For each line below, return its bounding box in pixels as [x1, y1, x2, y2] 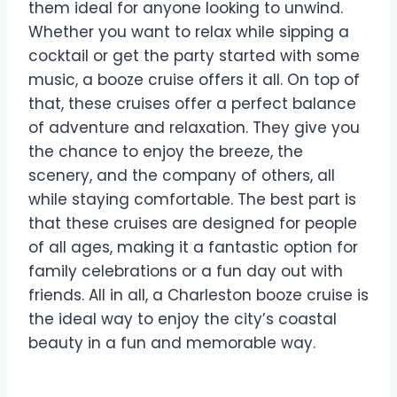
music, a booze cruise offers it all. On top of [28, 68, 360, 90]
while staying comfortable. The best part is [28, 188, 356, 210]
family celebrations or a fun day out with [28, 260, 343, 282]
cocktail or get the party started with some [28, 44, 360, 66]
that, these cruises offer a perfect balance [28, 92, 356, 114]
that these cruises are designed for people [28, 212, 357, 234]
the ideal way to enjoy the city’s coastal [28, 307, 337, 330]
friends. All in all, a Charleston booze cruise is [28, 284, 369, 306]
